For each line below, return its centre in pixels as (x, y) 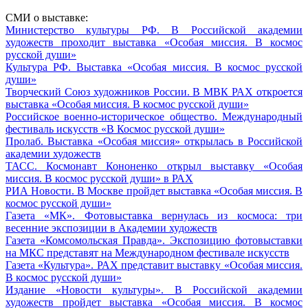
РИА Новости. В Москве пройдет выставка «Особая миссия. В (154, 190)
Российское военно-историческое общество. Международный (154, 116)
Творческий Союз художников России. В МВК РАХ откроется (154, 91)
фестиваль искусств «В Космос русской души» (115, 129)
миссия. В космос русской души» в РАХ (99, 178)
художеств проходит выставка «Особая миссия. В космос (154, 42)
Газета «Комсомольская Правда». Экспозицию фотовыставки (154, 240)
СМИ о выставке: (47, 17)
